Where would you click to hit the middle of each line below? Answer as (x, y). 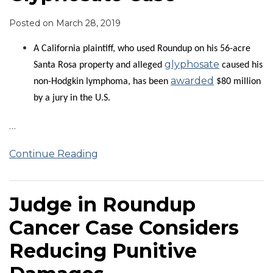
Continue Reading (54, 154)
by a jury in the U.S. (72, 98)
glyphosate (192, 65)
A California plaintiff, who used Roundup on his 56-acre (142, 49)
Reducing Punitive (103, 251)
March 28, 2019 (88, 23)
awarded (192, 81)
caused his (241, 66)
